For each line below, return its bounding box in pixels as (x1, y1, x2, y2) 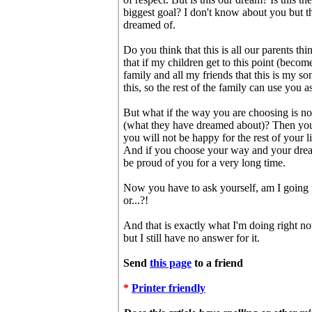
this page (150, 257, 192, 269)
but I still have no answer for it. (123, 232, 260, 244)
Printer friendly (132, 282, 205, 294)
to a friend (192, 257, 243, 269)
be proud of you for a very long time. (123, 157, 286, 169)
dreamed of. (123, 19, 175, 31)
